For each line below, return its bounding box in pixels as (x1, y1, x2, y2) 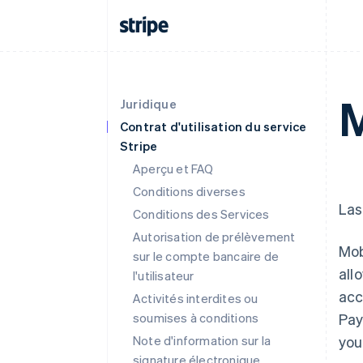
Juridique (120, 96, 177, 112)
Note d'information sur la (133, 332, 271, 348)
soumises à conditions (133, 310, 259, 326)
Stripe (120, 138, 158, 154)
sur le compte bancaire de (133, 248, 279, 264)
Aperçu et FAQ (133, 160, 214, 177)
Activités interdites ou (133, 290, 258, 306)
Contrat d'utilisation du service (120, 118, 307, 135)
